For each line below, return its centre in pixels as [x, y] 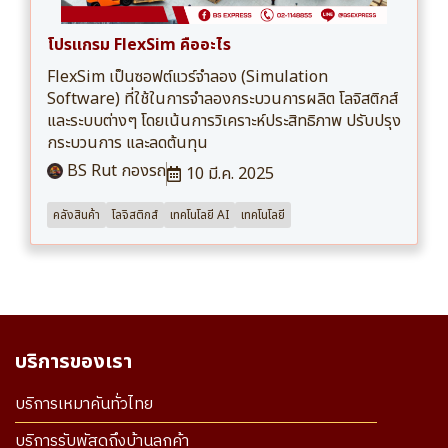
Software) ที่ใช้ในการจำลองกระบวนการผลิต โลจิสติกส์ [222, 99]
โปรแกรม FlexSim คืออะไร [139, 45]
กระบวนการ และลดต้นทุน [127, 143]
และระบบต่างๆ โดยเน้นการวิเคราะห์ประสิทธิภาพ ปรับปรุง [224, 121]
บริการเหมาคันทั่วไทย [84, 405]
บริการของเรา [73, 362]
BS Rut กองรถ [114, 171]
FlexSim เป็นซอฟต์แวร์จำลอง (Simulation [187, 77]
